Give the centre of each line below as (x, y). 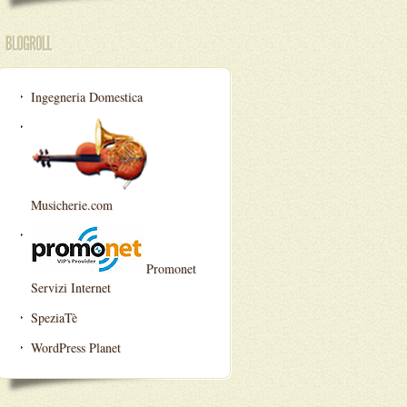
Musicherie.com (72, 205)
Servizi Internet (71, 288)
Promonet (169, 268)
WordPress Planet (76, 347)
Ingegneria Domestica (87, 97)
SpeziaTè (54, 318)
